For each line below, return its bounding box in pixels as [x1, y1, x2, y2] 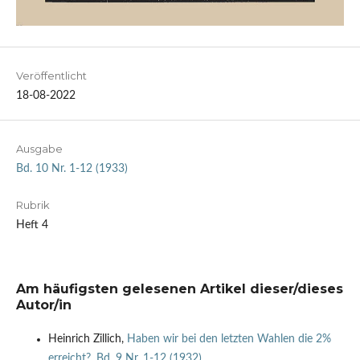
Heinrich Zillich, [47, 333, 127, 346]
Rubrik [15, 198, 50, 212]
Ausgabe [15, 142, 63, 156]
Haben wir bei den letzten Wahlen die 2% [126, 333, 331, 346]
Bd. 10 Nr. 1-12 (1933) [15, 163, 128, 175]
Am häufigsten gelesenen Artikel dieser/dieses [15, 281, 343, 297]
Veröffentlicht [15, 69, 87, 83]
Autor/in [15, 297, 72, 313]
